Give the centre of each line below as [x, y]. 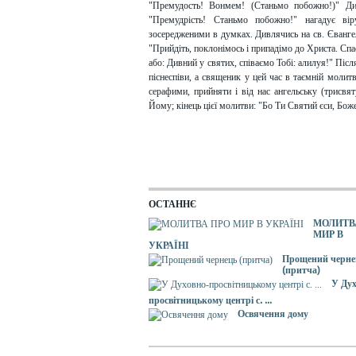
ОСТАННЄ [172, 204]
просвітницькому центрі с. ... [210, 300]
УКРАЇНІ [169, 246]
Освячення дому [273, 314]
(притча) [301, 270]
